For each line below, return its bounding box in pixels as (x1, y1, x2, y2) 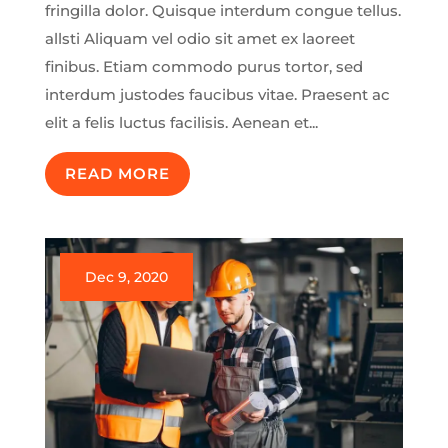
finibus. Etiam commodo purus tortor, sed (44, 57, 363, 77)
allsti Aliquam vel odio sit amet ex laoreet (44, 29, 355, 49)
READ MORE (64, 164, 170, 184)
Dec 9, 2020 (84, 268, 168, 287)
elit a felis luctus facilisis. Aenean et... (44, 113, 318, 133)
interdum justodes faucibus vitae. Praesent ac (44, 85, 390, 105)
